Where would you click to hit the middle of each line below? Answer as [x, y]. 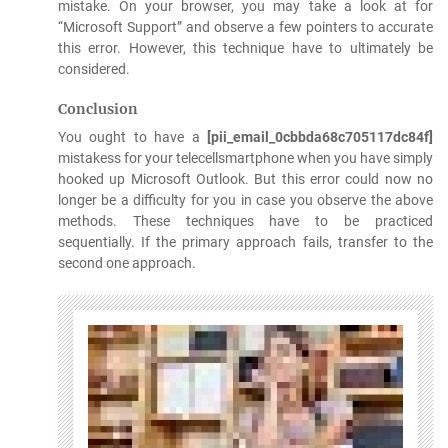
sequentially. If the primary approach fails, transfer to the [245, 241]
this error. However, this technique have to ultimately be [245, 47]
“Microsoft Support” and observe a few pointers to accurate [245, 26]
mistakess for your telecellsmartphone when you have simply [245, 157]
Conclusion [97, 108]
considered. [93, 68]
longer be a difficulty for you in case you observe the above [245, 199]
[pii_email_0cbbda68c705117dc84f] [319, 136]
